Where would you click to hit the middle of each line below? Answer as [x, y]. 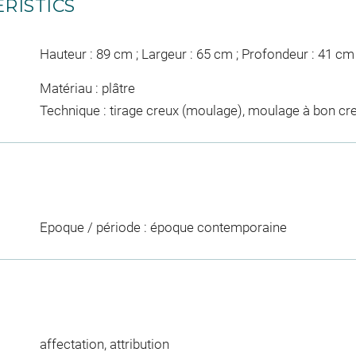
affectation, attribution [104, 344]
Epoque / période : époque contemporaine [163, 228]
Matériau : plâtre [87, 89]
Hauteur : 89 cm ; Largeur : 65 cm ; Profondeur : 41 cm [197, 54]
